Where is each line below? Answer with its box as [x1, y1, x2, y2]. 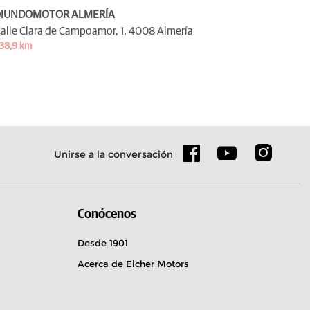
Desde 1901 [77, 237, 128, 248]
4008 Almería [128, 25, 193, 37]
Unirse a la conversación [54, 147, 173, 161]
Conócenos [77, 208, 136, 221]
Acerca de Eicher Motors [77, 257, 189, 269]
